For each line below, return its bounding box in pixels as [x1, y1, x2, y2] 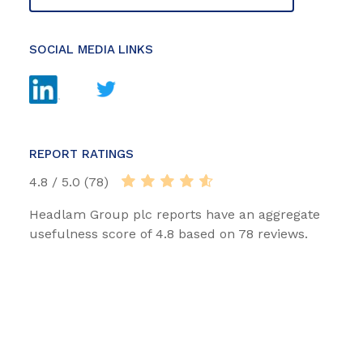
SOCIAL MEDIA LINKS [29, 42, 153, 58]
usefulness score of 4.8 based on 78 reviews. [29, 226, 308, 242]
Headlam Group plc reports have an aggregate [29, 207, 320, 223]
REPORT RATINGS [29, 147, 134, 162]
